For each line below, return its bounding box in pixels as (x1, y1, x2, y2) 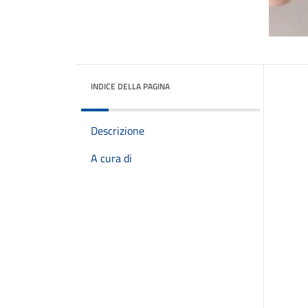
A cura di (91, 150, 132, 166)
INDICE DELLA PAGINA (91, 80, 170, 93)
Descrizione (91, 122, 144, 139)
